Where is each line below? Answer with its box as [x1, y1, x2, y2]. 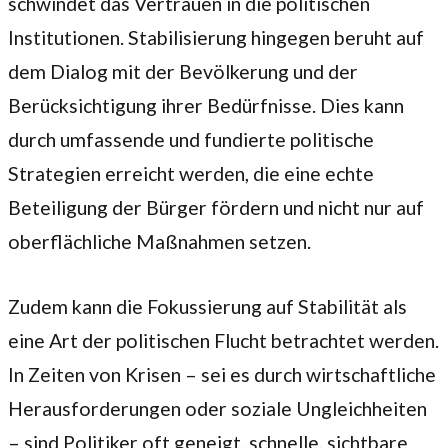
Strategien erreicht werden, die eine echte [8, 161, 374, 185]
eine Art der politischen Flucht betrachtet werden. [8, 329, 439, 353]
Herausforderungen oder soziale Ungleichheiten [8, 397, 427, 421]
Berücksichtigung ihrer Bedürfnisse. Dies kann [8, 93, 404, 117]
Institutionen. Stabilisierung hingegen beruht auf [8, 25, 424, 49]
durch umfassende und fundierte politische [8, 127, 374, 151]
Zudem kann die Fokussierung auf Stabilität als [8, 295, 407, 319]
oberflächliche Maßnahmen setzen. [8, 229, 311, 253]
